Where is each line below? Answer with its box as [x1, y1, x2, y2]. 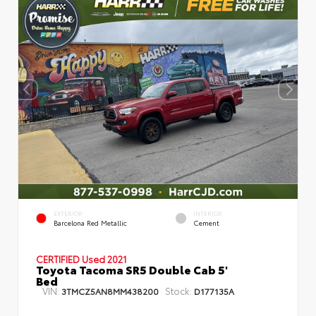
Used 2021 [82, 252, 127, 265]
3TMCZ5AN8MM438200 [61, 284, 159, 297]
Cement [193, 217, 219, 227]
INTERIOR [193, 209, 222, 218]
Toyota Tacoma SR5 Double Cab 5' [36, 260, 228, 277]
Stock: [165, 284, 192, 297]
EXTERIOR [54, 209, 83, 218]
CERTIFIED [36, 252, 82, 265]
